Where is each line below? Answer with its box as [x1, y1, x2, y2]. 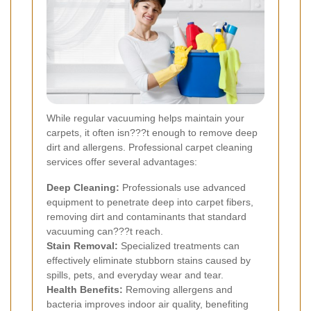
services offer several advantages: [47, 156, 197, 168]
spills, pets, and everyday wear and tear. [47, 269, 224, 281]
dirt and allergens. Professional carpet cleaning [47, 142, 253, 153]
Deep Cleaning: [47, 182, 119, 194]
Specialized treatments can [118, 240, 239, 252]
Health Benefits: [47, 284, 123, 296]
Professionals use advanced [119, 182, 246, 194]
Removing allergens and [123, 284, 233, 296]
